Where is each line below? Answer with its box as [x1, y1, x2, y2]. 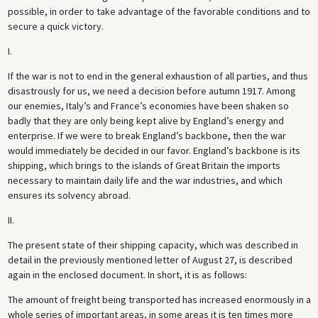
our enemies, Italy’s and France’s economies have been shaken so [7, 99, 289, 113]
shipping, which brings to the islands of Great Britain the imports [7, 159, 280, 172]
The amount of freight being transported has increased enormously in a [7, 293, 311, 307]
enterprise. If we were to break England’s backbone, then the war [7, 129, 286, 143]
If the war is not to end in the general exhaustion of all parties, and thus [7, 70, 308, 83]
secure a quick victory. [7, 20, 104, 33]
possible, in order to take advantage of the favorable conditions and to [7, 5, 310, 18]
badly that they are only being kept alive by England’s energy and [7, 114, 284, 128]
